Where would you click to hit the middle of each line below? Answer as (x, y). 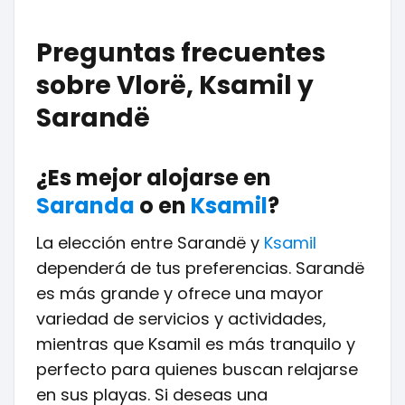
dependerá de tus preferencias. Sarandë (200, 268)
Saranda (85, 206)
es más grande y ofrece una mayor (180, 293)
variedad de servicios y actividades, (181, 319)
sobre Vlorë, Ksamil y (175, 85)
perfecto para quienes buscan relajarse (197, 369)
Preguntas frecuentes (181, 53)
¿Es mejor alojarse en (154, 178)
